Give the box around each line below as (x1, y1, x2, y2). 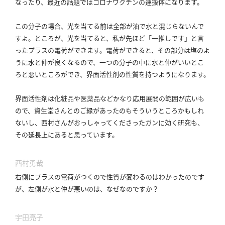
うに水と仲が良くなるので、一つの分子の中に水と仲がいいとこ (15, 57, 204, 67)
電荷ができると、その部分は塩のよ (106, 45, 210, 55)
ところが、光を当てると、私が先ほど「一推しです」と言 (35, 33, 204, 43)
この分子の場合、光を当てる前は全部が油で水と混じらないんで (15, 21, 204, 31)
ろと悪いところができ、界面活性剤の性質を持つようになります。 (15, 69, 210, 79)
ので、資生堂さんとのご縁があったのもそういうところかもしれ (15, 105, 204, 116)
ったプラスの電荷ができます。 (15, 45, 106, 55)
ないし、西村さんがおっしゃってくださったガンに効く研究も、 (15, 118, 204, 128)
